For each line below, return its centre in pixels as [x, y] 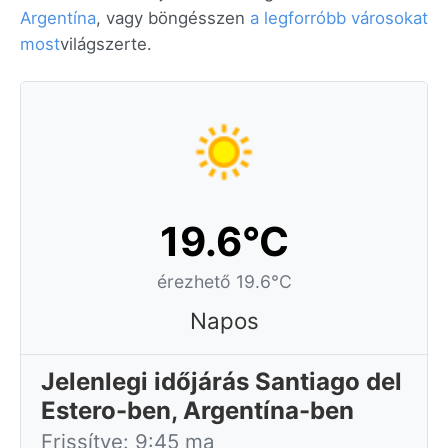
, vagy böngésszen [173, 18]
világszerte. [106, 44]
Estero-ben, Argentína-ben [197, 410]
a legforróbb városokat [339, 18]
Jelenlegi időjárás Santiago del [221, 381]
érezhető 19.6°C [224, 281]
